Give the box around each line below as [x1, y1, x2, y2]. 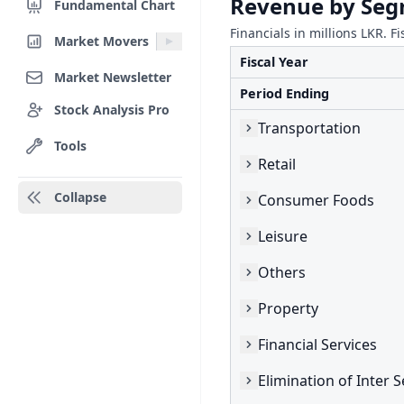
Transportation [258, 117, 361, 138]
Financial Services [258, 334, 377, 354]
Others [258, 262, 306, 282]
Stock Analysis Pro [54, 100, 170, 118]
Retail [258, 153, 296, 174]
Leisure [258, 225, 308, 246]
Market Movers [54, 32, 149, 50]
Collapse [54, 188, 106, 206]
